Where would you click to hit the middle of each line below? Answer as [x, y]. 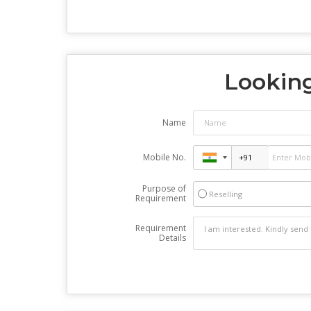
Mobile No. [164, 157]
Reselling [225, 194]
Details [172, 237]
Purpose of [164, 188]
